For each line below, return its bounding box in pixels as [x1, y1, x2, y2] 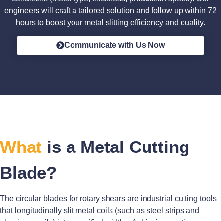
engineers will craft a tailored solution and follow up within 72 [4, 6, 217, 15]
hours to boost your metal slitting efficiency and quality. [16, 18, 205, 27]
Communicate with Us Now [64, 41, 165, 50]
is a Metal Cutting [42, 137, 189, 157]
